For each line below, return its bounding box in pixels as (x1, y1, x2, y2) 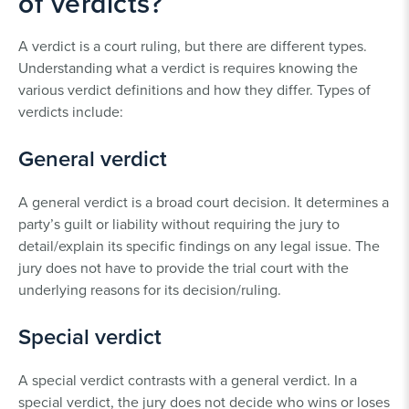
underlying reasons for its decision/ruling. (18, 278, 285, 299)
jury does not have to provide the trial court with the (18, 257, 349, 278)
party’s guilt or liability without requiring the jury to (18, 213, 340, 234)
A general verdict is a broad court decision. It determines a (18, 191, 389, 212)
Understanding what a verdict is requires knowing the (18, 57, 358, 78)
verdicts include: (18, 100, 123, 121)
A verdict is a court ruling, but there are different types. (18, 35, 367, 56)
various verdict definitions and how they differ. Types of (18, 79, 371, 100)
